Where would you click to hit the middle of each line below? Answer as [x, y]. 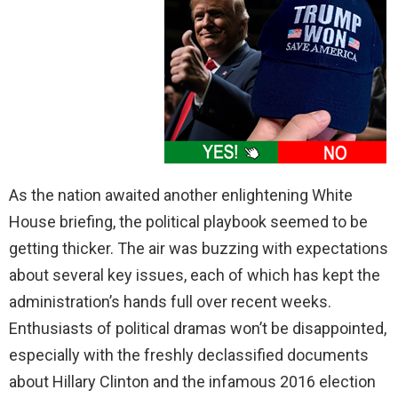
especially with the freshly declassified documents [189, 354]
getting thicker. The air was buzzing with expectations [199, 248]
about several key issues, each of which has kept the [195, 275]
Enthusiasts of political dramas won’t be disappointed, [198, 328]
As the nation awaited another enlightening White [181, 195]
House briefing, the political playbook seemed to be [188, 221]
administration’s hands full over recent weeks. [170, 301]
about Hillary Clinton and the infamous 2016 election [192, 381]
